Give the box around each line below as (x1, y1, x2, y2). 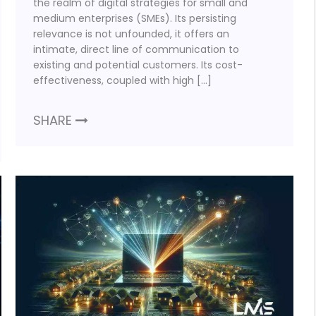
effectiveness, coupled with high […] (33, 73, 212, 87)
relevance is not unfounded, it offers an (33, 26, 230, 41)
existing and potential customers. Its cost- (33, 57, 243, 72)
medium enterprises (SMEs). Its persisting (33, 11, 237, 25)
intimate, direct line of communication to (33, 42, 240, 56)
